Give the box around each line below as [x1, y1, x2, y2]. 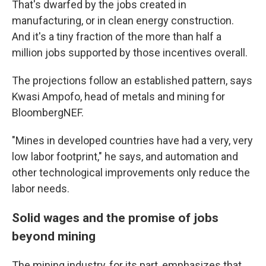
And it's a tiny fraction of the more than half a [12, 30, 221, 43]
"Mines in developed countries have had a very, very [12, 134, 253, 147]
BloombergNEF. [12, 106, 84, 119]
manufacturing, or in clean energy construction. [12, 14, 234, 27]
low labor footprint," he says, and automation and [12, 150, 238, 163]
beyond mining [12, 228, 96, 243]
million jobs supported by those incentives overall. [12, 46, 248, 59]
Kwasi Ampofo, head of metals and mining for [12, 90, 225, 103]
